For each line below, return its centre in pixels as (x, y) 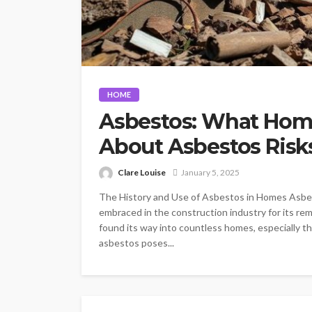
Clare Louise (142, 172)
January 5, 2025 (210, 173)
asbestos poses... (136, 242)
